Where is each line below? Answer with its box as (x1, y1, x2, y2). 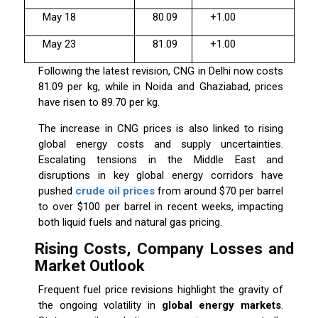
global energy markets (162, 299, 282, 312)
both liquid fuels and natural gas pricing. (38, 216, 222, 229)
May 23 (42, 38, 76, 51)
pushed (38, 185, 75, 198)
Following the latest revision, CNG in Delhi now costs (38, 65, 284, 78)
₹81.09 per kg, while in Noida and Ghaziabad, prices (38, 80, 284, 94)
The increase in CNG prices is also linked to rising (38, 122, 284, 136)
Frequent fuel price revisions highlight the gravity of (38, 283, 284, 297)
